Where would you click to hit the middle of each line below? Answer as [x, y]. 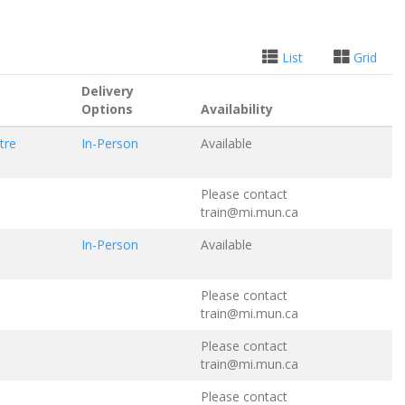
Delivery [107, 90]
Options [107, 108]
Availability [236, 108]
